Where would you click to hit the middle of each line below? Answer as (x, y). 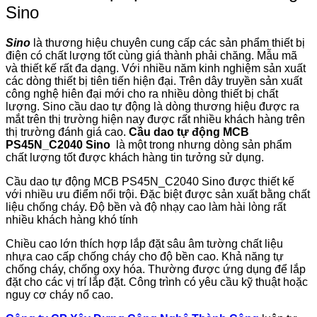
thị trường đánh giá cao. (67, 132)
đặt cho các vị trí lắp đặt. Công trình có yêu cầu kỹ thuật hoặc (157, 282)
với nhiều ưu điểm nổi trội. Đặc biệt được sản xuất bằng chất (158, 194)
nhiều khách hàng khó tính (72, 219)
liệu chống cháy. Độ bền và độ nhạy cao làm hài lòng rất (146, 207)
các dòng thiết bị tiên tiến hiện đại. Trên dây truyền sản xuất (154, 81)
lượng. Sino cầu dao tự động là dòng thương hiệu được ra (152, 106)
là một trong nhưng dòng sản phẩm (202, 144)
